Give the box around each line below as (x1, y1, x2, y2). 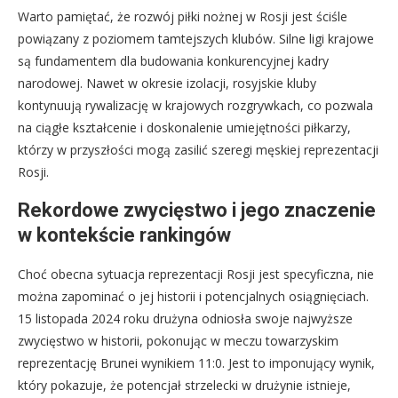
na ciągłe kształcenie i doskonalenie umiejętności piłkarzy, (18, 118, 351, 136)
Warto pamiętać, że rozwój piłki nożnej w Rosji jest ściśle (18, 7, 347, 25)
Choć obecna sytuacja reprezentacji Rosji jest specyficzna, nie (18, 265, 374, 283)
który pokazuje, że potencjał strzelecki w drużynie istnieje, (18, 376, 351, 394)
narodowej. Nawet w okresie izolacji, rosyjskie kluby (18, 74, 316, 92)
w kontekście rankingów (18, 223, 231, 246)
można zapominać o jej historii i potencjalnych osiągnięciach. (18, 287, 369, 305)
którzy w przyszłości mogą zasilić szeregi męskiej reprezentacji (18, 140, 378, 158)
